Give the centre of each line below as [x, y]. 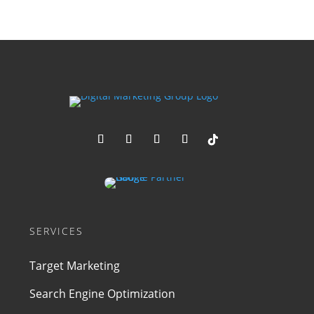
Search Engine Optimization [103, 294]
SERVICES [57, 231]
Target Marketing [75, 266]
